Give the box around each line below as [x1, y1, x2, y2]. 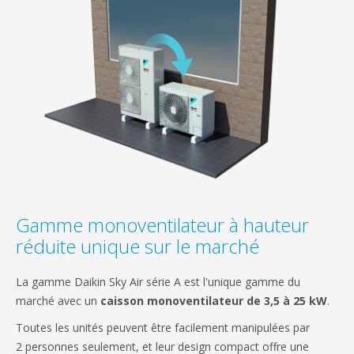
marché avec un [16, 292, 100, 308]
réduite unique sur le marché [16, 232, 259, 259]
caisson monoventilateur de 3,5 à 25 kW [100, 292, 327, 308]
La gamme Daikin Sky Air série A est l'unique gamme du [16, 273, 300, 289]
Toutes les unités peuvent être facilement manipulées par [16, 319, 310, 335]
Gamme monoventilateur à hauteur [16, 211, 309, 238]
